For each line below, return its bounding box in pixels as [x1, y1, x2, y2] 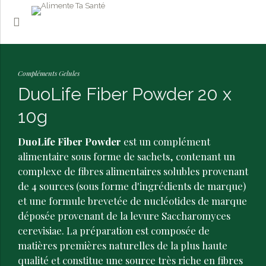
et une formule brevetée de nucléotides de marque [18, 194, 247, 207]
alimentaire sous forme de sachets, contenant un [18, 150, 235, 163]
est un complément [121, 135, 210, 148]
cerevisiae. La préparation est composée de [18, 224, 210, 237]
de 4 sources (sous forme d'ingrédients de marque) [18, 179, 246, 192]
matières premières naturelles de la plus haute [18, 239, 227, 252]
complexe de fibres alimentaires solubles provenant [18, 164, 248, 178]
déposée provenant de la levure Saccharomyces [18, 209, 230, 222]
